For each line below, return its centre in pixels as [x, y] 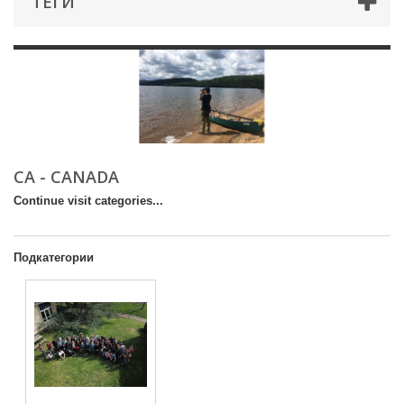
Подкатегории [54, 257]
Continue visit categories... [88, 201]
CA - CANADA [69, 177]
